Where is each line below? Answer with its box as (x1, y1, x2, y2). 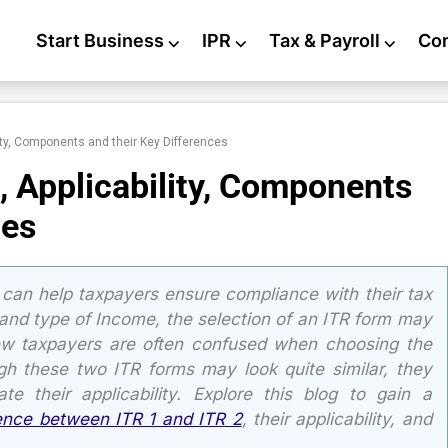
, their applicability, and (241, 409, 432, 430)
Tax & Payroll (269, 30, 381, 52)
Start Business (36, 30, 165, 52)
